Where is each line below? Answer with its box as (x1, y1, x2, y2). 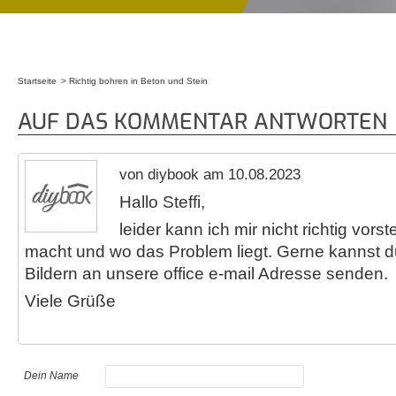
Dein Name (24, 369, 79, 382)
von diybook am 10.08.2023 (119, 166, 301, 183)
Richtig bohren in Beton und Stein (69, 76, 208, 86)
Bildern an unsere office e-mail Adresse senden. (25, 264, 388, 283)
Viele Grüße (25, 292, 116, 310)
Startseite (18, 76, 57, 86)
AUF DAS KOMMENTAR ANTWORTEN (18, 107, 387, 136)
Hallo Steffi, (119, 193, 205, 211)
